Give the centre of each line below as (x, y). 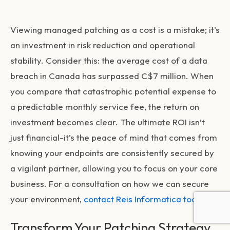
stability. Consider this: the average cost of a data (109, 61)
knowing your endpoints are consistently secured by (112, 153)
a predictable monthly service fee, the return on (105, 107)
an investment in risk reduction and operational (103, 45)
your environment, (47, 199)
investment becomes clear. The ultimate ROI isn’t (108, 122)
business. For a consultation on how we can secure (110, 184)
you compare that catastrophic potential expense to (113, 91)
